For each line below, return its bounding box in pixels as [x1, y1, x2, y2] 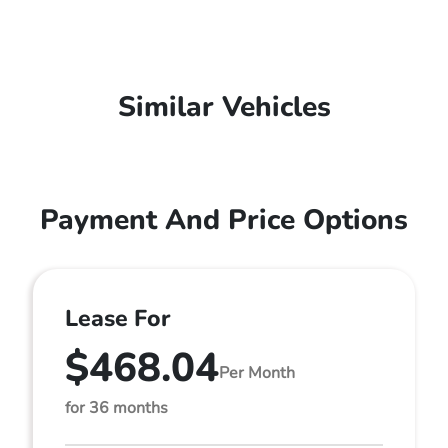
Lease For [65, 303, 170, 334]
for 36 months [65, 397, 168, 419]
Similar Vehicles [117, 88, 331, 126]
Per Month [219, 361, 295, 384]
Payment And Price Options [40, 201, 408, 239]
